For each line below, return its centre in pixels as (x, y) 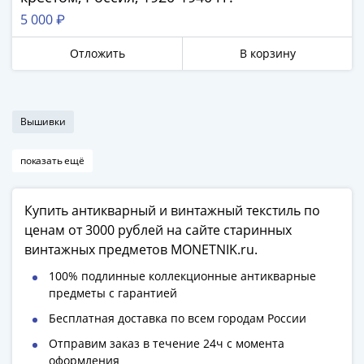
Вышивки (43, 121)
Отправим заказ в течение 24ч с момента (167, 343)
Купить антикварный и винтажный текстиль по (172, 210)
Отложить (97, 53)
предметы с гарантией (113, 293)
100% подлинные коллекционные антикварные (182, 276)
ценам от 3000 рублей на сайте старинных (158, 230)
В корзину (267, 53)
